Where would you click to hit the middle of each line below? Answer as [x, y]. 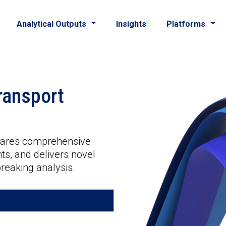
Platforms [186, 24]
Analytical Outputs [51, 24]
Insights [131, 24]
